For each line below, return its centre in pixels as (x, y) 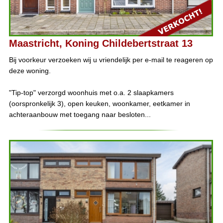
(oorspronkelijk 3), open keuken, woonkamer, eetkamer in (99, 104)
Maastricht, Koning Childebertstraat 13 (101, 44)
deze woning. (30, 71)
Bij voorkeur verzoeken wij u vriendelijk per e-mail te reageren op (111, 60)
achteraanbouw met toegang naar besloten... (80, 115)
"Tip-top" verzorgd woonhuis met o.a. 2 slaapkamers (91, 93)
